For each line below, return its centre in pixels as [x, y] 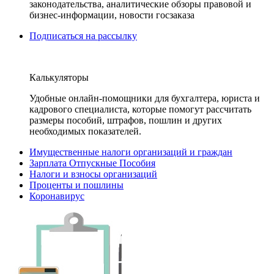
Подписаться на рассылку [83, 36]
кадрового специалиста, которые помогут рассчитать [140, 109]
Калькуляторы [59, 77]
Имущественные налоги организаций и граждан [131, 152]
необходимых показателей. [85, 131]
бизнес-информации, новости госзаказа [112, 15]
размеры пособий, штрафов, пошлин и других [126, 120]
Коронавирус [57, 196]
